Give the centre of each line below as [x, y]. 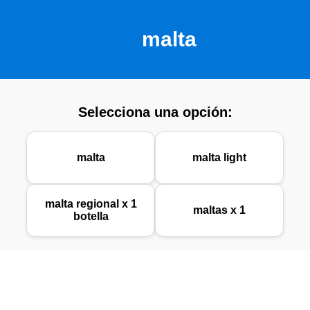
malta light [219, 158]
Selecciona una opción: [155, 112]
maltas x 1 [219, 210]
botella [91, 217]
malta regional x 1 [91, 204]
